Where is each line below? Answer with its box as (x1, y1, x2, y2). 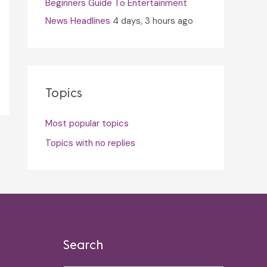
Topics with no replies (45, 137, 135, 150)
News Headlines (45, 14, 110, 27)
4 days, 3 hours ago (113, 14, 193, 27)
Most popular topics (45, 117, 129, 129)
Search (63, 236, 103, 253)
